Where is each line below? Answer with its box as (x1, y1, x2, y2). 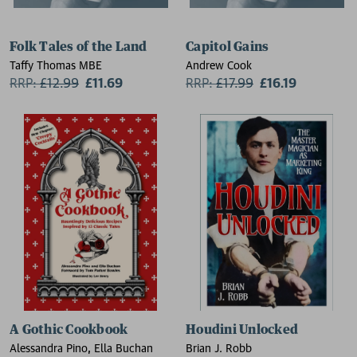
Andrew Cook (186, 58, 252, 72)
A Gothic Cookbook (10, 324, 128, 336)
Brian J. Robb (186, 341, 252, 355)
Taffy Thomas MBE (10, 58, 102, 72)
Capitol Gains (186, 41, 269, 53)
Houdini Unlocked (186, 324, 298, 336)
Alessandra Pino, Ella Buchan (10, 341, 153, 355)
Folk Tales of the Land (10, 41, 147, 53)
